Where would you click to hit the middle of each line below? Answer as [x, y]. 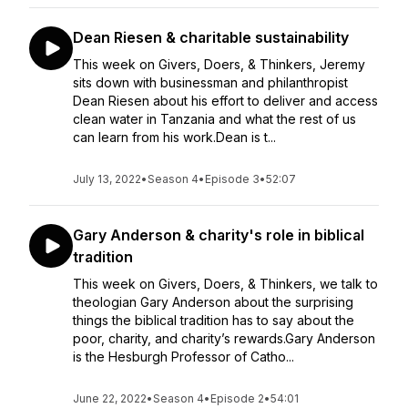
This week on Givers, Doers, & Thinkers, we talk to [225, 284]
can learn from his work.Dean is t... [174, 137]
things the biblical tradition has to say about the [214, 320]
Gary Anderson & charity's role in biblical [219, 235]
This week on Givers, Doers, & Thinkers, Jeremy [219, 64]
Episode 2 [237, 398]
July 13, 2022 [107, 179]
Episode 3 [232, 179]
